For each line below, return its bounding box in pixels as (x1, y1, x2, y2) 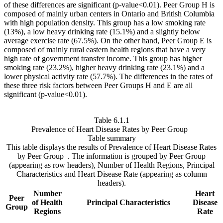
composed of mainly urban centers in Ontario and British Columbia (4, 9, 215, 18)
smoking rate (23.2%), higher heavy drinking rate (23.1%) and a (4, 63, 205, 72)
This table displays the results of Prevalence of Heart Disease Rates (6, 143, 217, 152)
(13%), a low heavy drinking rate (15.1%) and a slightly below (4, 27, 200, 36)
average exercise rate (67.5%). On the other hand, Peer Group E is (4, 36, 212, 45)
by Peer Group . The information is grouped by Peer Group (17, 152, 206, 161)
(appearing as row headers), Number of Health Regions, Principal (8, 161, 215, 170)
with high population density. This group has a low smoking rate (4, 18, 206, 27)
